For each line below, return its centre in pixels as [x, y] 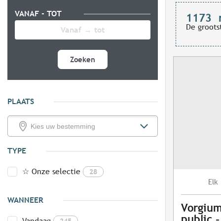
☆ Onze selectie [51, 172]
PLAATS [21, 102]
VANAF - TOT [39, 14]
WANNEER [25, 200]
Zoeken [83, 60]
